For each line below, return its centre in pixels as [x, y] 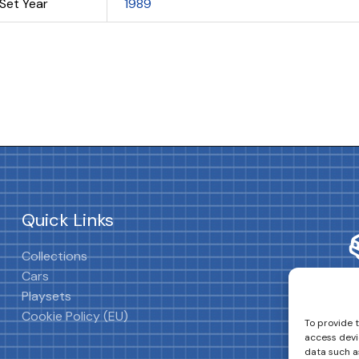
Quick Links [68, 220]
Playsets [47, 296]
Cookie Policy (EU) [75, 316]
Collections [55, 256]
